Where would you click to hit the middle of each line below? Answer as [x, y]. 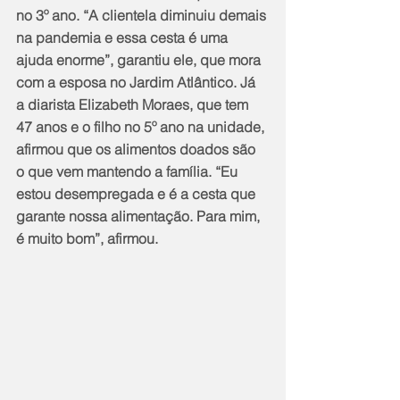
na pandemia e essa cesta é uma [124, 38]
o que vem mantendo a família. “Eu [129, 172]
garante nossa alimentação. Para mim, [140, 217]
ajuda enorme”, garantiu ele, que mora [140, 60]
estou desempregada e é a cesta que [137, 194]
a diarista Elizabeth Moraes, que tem [134, 105]
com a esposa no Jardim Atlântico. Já [137, 83]
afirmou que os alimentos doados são [137, 150]
